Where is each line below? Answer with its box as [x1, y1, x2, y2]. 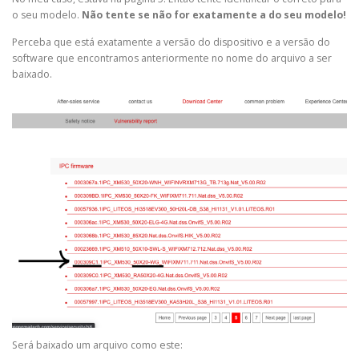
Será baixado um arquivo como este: [12, 338, 183, 353]
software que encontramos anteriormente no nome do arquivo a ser [12, 50, 332, 65]
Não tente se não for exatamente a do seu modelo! [82, 8, 346, 22]
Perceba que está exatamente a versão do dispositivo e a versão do [12, 34, 330, 49]
